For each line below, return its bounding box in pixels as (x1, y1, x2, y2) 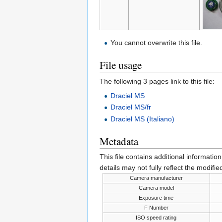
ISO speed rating (136, 215, 177, 221)
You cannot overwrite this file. (111, 39, 203, 47)
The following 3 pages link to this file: (100, 77, 215, 86)
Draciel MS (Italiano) (111, 114, 175, 123)
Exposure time (139, 195, 174, 201)
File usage (100, 58, 142, 72)
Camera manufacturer (129, 175, 183, 181)
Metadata (100, 134, 138, 148)
